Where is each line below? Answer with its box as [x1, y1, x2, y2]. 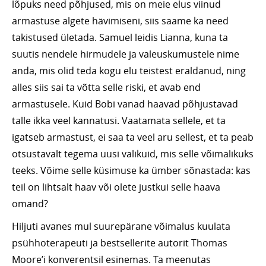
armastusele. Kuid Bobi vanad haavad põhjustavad [12, 97, 238, 111]
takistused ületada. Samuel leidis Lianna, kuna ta [12, 31, 228, 45]
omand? [12, 197, 48, 211]
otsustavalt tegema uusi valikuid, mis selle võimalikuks [12, 147, 254, 161]
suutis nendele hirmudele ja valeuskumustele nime [12, 47, 239, 61]
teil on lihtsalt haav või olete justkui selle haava [12, 180, 220, 194]
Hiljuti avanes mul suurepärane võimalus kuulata [12, 220, 230, 233]
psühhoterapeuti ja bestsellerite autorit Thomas [12, 236, 227, 250]
